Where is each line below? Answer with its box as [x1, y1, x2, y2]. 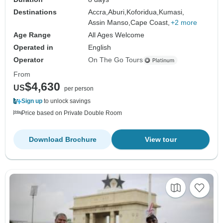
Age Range [13, 31, 51, 39]
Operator [13, 56, 43, 64]
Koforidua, [126, 8, 159, 16]
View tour [144, 135, 177, 144]
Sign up [21, 98, 42, 105]
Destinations [13, 8, 57, 16]
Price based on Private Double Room [21, 110, 122, 117]
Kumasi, [159, 8, 185, 16]
